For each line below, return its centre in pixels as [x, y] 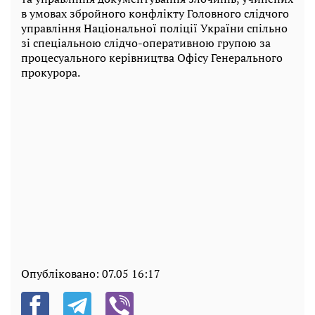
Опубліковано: [62, 273]
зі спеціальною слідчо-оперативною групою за [146, 43]
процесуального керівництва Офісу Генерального [152, 57]
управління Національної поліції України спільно [154, 28]
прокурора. [51, 72]
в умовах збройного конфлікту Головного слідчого [155, 13]
